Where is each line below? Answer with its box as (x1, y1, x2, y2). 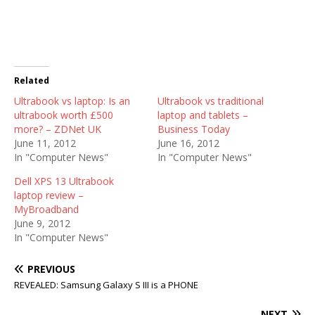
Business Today (157, 122, 230, 136)
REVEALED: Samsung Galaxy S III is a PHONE (14, 278, 198, 291)
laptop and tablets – (157, 108, 248, 122)
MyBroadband (14, 202, 79, 216)
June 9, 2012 (14, 217, 70, 230)
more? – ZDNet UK (14, 122, 101, 136)
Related (14, 75, 49, 86)
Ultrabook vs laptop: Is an (14, 94, 130, 108)
